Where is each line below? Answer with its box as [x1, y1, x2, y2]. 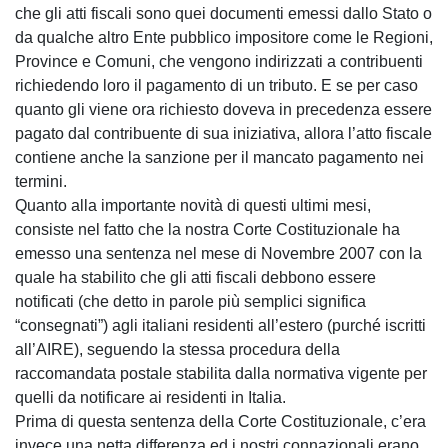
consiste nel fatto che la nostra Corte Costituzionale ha [15, 220, 400, 238]
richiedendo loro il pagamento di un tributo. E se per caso [15, 76, 418, 94]
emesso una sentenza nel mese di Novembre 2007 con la [15, 244, 422, 262]
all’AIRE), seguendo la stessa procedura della [15, 340, 340, 358]
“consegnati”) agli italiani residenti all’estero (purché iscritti [15, 316, 426, 334]
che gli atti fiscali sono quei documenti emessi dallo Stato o [15, 4, 432, 22]
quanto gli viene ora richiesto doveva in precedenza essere [15, 100, 432, 118]
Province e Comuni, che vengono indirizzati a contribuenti [15, 52, 423, 70]
